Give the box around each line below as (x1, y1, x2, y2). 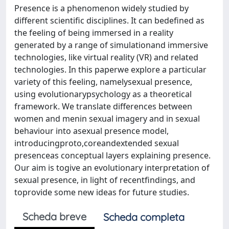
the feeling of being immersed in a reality (14, 27, 173, 38)
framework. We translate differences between (14, 101, 192, 112)
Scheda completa (103, 211, 185, 223)
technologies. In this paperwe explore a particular (14, 64, 207, 75)
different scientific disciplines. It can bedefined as (14, 15, 204, 26)
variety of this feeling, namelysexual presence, (14, 76, 192, 87)
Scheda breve (22, 210, 86, 223)
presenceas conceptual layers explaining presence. (14, 150, 211, 161)
